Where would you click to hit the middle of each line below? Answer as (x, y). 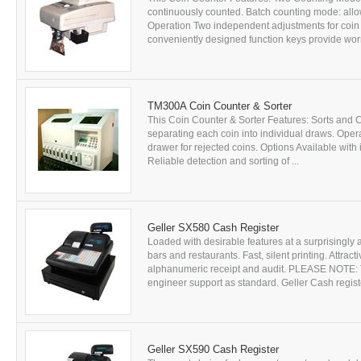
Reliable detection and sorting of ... (223, 161)
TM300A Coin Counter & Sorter (220, 106)
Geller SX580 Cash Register (213, 228)
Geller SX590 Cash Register (213, 349)
